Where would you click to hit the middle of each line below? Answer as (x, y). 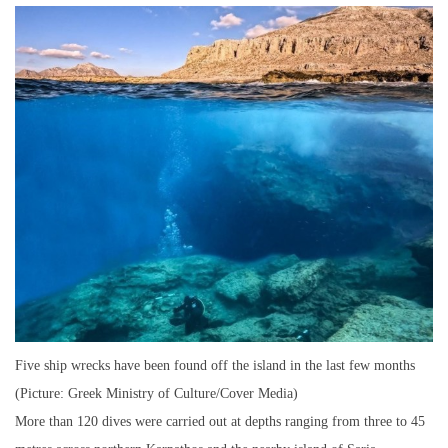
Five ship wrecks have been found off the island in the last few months (215, 366)
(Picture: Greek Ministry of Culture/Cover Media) (156, 394)
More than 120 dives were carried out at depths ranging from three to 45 (220, 422)
